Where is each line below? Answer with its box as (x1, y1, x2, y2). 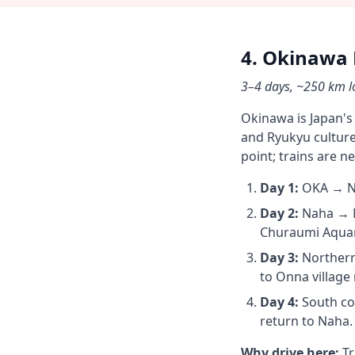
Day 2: (260, 204, 299, 222)
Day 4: (260, 293, 299, 311)
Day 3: (260, 249, 299, 266)
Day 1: (260, 179, 299, 197)
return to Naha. (260, 312, 353, 330)
